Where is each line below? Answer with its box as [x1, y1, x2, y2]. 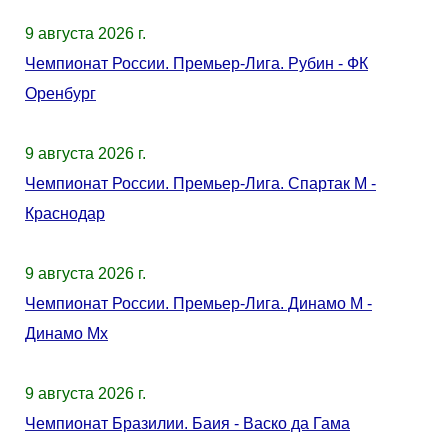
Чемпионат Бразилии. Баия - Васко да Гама [25, 415, 350, 432]
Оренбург [25, 85, 96, 102]
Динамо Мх [25, 325, 108, 342]
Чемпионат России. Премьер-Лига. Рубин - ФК [25, 55, 368, 72]
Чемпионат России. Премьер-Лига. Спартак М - [25, 175, 376, 192]
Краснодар [25, 205, 105, 222]
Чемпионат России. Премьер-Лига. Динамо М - [25, 295, 372, 312]
